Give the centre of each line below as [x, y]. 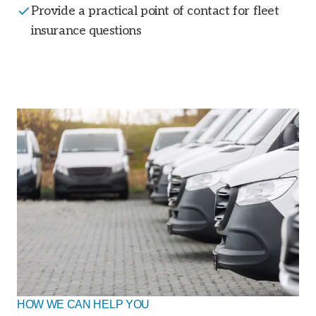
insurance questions [86, 31]
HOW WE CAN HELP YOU [83, 305]
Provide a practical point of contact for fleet [155, 11]
